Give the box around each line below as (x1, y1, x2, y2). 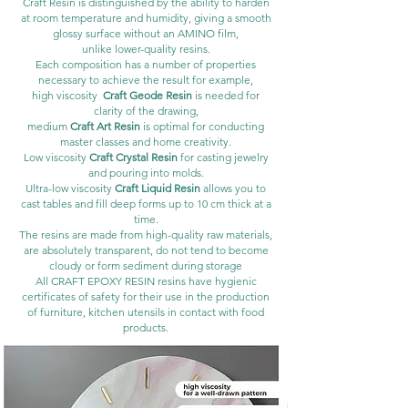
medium (27, 118, 70, 133)
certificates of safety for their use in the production (22, 289, 270, 303)
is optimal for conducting (143, 118, 264, 133)
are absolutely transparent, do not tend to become (23, 242, 269, 257)
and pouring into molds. (87, 165, 204, 179)
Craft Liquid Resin (115, 180, 203, 195)
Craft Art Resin (70, 118, 143, 133)
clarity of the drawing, (93, 103, 199, 117)
